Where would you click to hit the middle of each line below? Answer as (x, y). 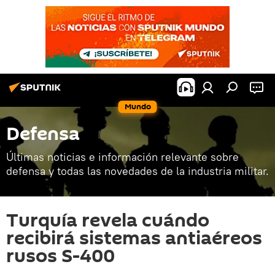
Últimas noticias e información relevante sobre (122, 157)
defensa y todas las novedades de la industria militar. (137, 171)
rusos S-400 (60, 256)
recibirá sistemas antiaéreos (134, 238)
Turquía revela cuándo (108, 221)
